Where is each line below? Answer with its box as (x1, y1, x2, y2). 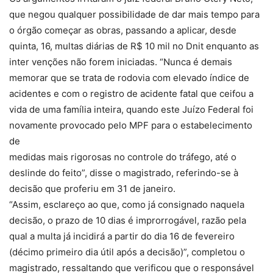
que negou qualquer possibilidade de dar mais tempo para (9, 9, 260, 21)
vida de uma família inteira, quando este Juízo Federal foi (9, 104, 253, 116)
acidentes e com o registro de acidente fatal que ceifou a (9, 88, 253, 100)
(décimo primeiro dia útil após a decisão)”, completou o (9, 246, 245, 258)
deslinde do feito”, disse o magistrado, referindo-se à (9, 167, 238, 179)
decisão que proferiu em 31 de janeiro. (9, 183, 175, 195)
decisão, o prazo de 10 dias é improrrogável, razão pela (9, 214, 246, 227)
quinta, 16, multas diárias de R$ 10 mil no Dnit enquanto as (9, 40, 259, 52)
